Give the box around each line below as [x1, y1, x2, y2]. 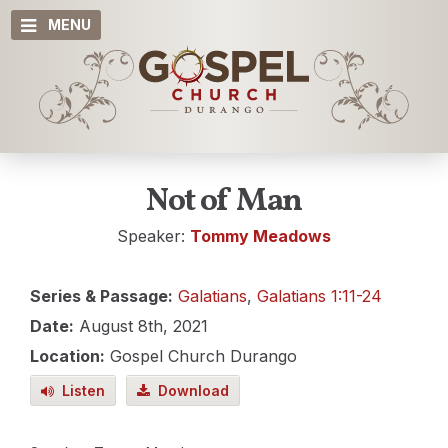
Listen [54, 382, 105, 399]
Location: [30, 346, 105, 366]
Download [150, 382, 229, 399]
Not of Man [145, 180, 303, 224]
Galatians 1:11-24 [257, 286, 382, 306]
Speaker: [117, 226, 190, 246]
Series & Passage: [30, 286, 173, 306]
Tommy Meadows [190, 226, 331, 246]
